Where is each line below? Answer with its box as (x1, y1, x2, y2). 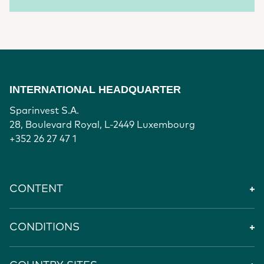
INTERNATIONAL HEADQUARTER (9, 84, 181, 95)
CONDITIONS (9, 222, 80, 233)
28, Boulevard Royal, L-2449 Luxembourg (9, 120, 195, 130)
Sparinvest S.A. (9, 106, 79, 115)
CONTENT (9, 184, 63, 194)
